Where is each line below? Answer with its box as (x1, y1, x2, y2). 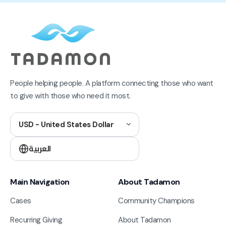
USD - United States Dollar (19, 119, 114, 130)
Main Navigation (10, 176, 70, 187)
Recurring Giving (10, 214, 63, 225)
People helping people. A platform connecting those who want (10, 78, 213, 88)
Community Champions (118, 195, 195, 206)
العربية (29, 143, 51, 154)
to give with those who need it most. (10, 90, 131, 101)
